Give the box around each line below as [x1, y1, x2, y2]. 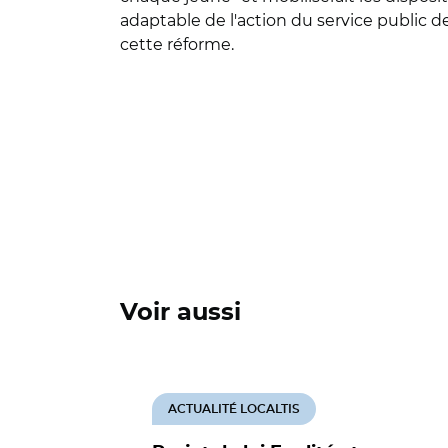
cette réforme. [120, 35, 234, 54]
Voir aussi [120, 301, 241, 325]
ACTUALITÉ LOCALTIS [168, 403, 300, 415]
